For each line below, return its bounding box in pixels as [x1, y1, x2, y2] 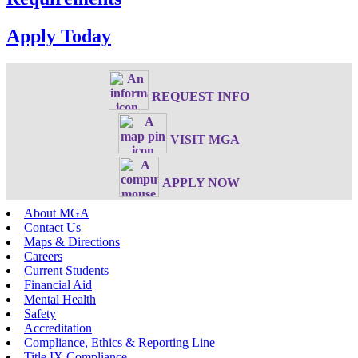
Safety [24, 307, 56, 321]
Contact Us [24, 221, 81, 235]
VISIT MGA [170, 133, 240, 147]
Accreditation [24, 321, 92, 336]
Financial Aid [24, 278, 92, 292]
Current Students [24, 264, 109, 278]
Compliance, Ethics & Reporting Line [24, 336, 215, 350]
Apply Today [6, 25, 111, 46]
